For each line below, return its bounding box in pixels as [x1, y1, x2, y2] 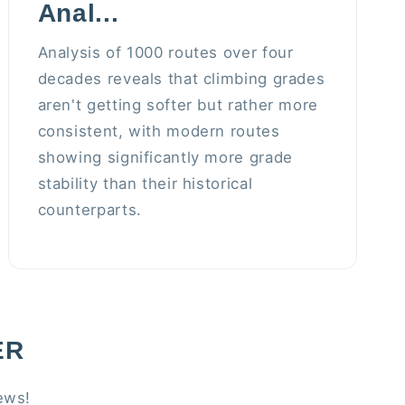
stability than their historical [37, 174, 253, 193]
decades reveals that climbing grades [37, 70, 325, 89]
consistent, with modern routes [37, 122, 280, 141]
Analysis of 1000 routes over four [37, 43, 294, 62]
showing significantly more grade [37, 148, 293, 167]
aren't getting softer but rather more [37, 96, 318, 115]
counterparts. [37, 201, 142, 220]
